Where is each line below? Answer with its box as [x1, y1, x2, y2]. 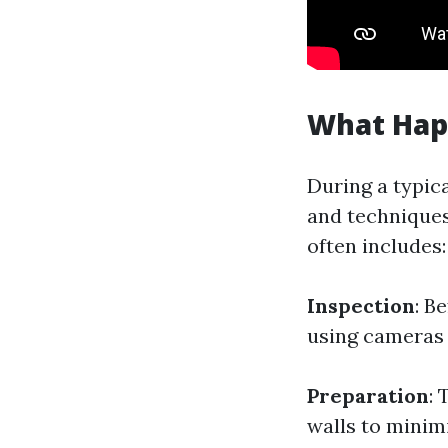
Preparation [307, 383, 429, 408]
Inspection [307, 293, 415, 318]
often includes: [307, 233, 446, 258]
